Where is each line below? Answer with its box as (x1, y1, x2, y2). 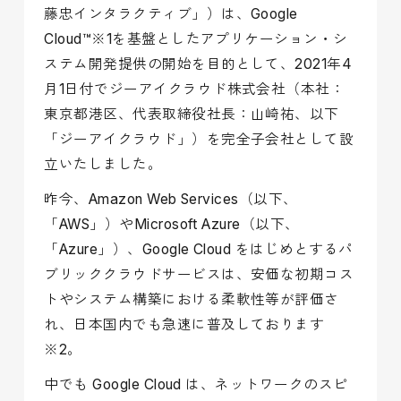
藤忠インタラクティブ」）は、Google (44, 4, 298, 22)
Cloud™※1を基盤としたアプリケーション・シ (44, 30, 348, 47)
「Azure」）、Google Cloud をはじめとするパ (44, 240, 354, 258)
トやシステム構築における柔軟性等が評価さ (44, 290, 339, 308)
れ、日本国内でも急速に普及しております (44, 315, 325, 333)
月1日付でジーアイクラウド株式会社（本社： (44, 80, 346, 98)
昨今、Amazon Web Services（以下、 (44, 190, 298, 208)
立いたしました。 (44, 155, 163, 173)
